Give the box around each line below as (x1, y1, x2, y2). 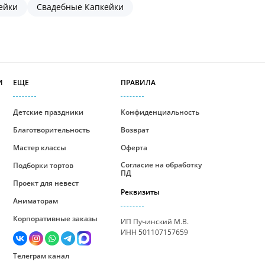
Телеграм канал (12, 251, 69, 261)
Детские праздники (12, 107, 83, 117)
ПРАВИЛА (120, 77, 156, 88)
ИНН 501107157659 (120, 227, 188, 237)
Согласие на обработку (120, 160, 202, 170)
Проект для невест (12, 178, 79, 188)
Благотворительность (12, 125, 90, 135)
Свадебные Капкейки (37, 1, 124, 12)
